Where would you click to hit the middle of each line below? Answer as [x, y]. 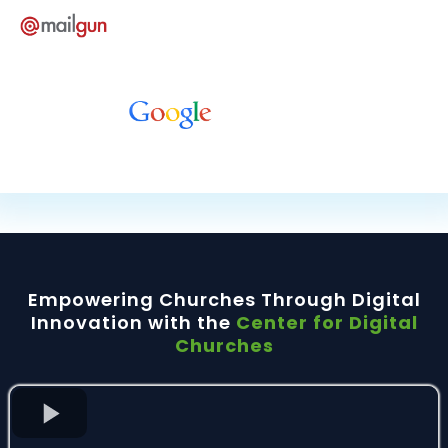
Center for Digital [324, 323]
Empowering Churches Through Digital [224, 300]
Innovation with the [130, 323]
